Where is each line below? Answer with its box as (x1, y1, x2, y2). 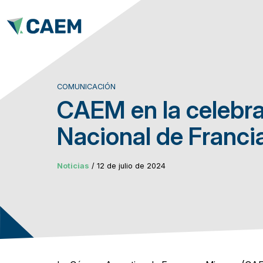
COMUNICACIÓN (57, 82, 116, 91)
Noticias (57, 161, 90, 170)
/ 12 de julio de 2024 (89, 161, 166, 170)
